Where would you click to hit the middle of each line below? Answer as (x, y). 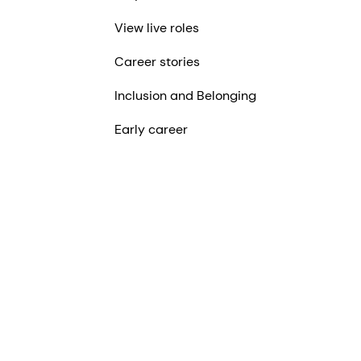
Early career (151, 130)
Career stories (157, 62)
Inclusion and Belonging (185, 96)
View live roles (156, 28)
